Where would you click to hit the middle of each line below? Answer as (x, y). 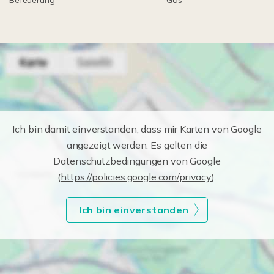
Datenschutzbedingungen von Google (137, 161)
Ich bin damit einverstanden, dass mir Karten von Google (137, 129)
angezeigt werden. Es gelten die (137, 145)
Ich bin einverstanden (134, 210)
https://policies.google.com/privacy (136, 177)
